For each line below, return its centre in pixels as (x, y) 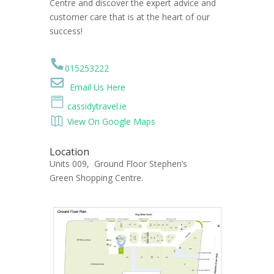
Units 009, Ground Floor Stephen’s (118, 163)
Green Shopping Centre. (96, 177)
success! (66, 31)
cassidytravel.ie (97, 106)
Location (69, 151)
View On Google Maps (111, 121)
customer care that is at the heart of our (129, 17)
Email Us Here (97, 87)
